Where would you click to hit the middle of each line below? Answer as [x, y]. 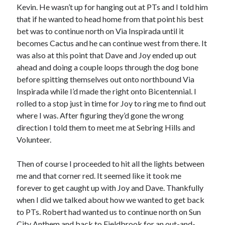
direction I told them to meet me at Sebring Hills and [106, 127]
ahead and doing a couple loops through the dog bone [108, 67]
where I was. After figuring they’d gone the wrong [100, 115]
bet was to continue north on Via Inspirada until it [100, 31]
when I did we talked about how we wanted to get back [111, 200]
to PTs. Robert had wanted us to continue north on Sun [109, 212]
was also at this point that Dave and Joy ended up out [107, 55]
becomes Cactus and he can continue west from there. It [112, 43]
